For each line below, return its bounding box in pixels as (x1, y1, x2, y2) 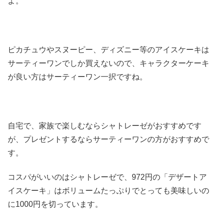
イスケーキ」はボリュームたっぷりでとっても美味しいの (8, 186, 209, 195)
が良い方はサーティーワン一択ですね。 (8, 72, 147, 81)
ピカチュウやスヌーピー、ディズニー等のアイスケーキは (8, 45, 209, 54)
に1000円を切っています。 (8, 200, 103, 209)
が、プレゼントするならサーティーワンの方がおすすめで (8, 135, 209, 143)
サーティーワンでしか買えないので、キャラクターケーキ (8, 59, 209, 67)
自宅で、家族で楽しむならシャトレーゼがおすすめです (8, 121, 201, 130)
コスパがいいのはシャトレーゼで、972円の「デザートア (8, 173, 207, 182)
